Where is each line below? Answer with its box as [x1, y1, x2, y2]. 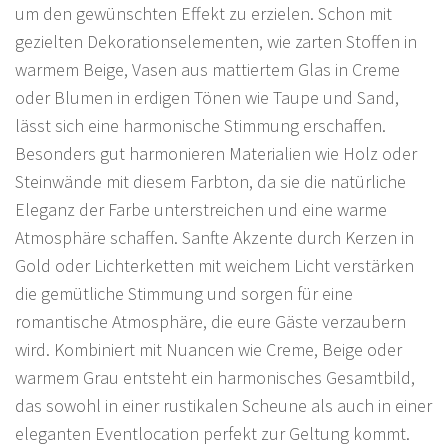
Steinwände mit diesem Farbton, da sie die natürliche [15, 170, 406, 194]
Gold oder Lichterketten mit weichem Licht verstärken [15, 254, 414, 278]
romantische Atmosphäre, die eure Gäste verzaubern [15, 310, 406, 334]
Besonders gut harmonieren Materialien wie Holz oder [15, 142, 417, 166]
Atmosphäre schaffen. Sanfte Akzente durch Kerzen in [15, 226, 414, 250]
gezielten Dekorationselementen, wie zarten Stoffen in [15, 30, 417, 54]
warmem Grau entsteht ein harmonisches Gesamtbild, [15, 366, 415, 390]
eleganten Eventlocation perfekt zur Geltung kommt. [15, 422, 410, 446]
